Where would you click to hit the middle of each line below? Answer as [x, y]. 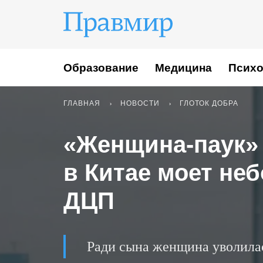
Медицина [183, 68]
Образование [101, 68]
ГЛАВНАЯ [82, 103]
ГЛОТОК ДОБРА [209, 103]
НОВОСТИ [140, 103]
